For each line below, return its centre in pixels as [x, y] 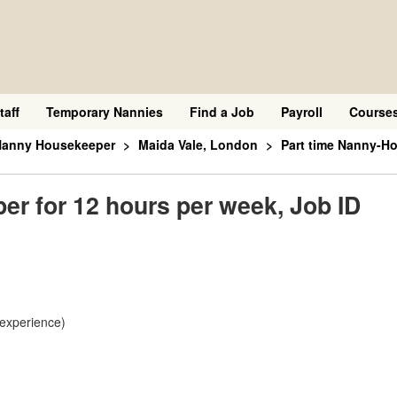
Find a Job [222, 112]
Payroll [302, 112]
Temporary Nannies [105, 112]
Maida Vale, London [198, 144]
